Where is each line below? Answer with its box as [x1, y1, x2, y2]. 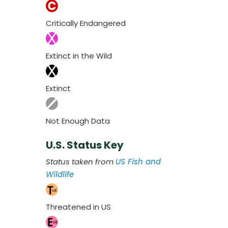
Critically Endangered [46, 17, 126, 28]
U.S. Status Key [46, 138, 124, 153]
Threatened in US [46, 201, 111, 212]
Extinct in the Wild [46, 50, 112, 61]
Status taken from [46, 156, 116, 167]
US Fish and [116, 156, 161, 167]
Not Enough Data [46, 115, 110, 126]
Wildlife [46, 169, 74, 180]
